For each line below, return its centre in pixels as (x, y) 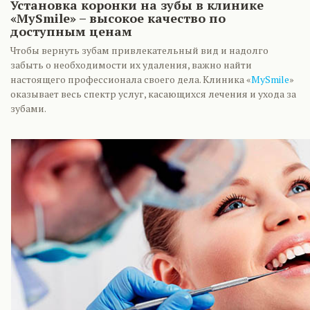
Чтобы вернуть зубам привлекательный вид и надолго (139, 50)
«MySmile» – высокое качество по (118, 18)
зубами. (28, 108)
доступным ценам (71, 31)
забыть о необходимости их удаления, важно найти (131, 65)
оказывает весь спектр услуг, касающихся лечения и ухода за (153, 94)
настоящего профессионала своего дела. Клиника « (131, 79)
